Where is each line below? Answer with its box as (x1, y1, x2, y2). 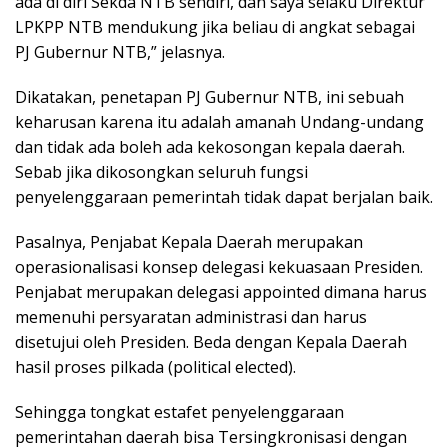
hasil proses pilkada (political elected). (15, 356, 296, 378)
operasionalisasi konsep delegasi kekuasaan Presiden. (15, 256, 423, 278)
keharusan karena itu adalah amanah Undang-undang (15, 111, 424, 133)
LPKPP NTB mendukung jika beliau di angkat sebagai (15, 16, 415, 38)
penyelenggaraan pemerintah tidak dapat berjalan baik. (15, 186, 433, 208)
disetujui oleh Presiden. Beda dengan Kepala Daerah (15, 331, 407, 353)
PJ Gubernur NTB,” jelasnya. (15, 41, 225, 63)
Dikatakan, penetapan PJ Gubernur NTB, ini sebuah (15, 86, 404, 108)
